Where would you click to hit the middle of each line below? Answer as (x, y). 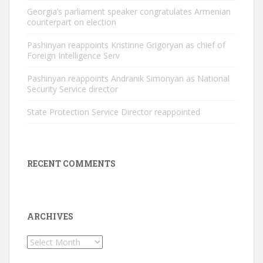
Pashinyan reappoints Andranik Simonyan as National (128, 78)
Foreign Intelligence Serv (73, 55)
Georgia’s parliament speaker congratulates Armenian (129, 11)
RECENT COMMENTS (71, 163)
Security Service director (73, 89)
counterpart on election (72, 22)
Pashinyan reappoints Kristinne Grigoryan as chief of (126, 45)
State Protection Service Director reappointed (114, 112)
